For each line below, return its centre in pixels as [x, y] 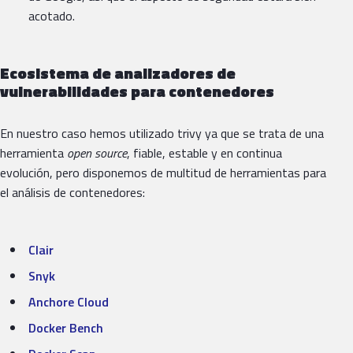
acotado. [52, 16]
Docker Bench [66, 328]
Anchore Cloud [69, 302]
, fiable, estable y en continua [204, 153]
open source [97, 153]
